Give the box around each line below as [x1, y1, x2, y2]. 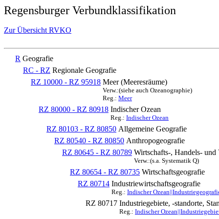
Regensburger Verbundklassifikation [4, 4, 176, 17]
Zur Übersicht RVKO [4, 26, 71, 34]
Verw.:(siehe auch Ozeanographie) [103, 87, 192, 94]
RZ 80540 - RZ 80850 [54, 136, 124, 145]
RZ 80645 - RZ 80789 [62, 148, 132, 156]
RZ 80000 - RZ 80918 [39, 105, 109, 113]
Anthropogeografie [126, 136, 185, 145]
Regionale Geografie [52, 66, 116, 74]
